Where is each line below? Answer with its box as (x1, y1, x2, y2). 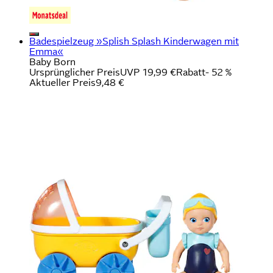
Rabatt (176, 66, 205, 77)
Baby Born (29, 56, 76, 67)
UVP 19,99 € (120, 66, 176, 77)
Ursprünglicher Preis (29, 66, 120, 77)
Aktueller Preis (29, 77, 96, 88)
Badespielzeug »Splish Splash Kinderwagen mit (29, 35, 239, 46)
